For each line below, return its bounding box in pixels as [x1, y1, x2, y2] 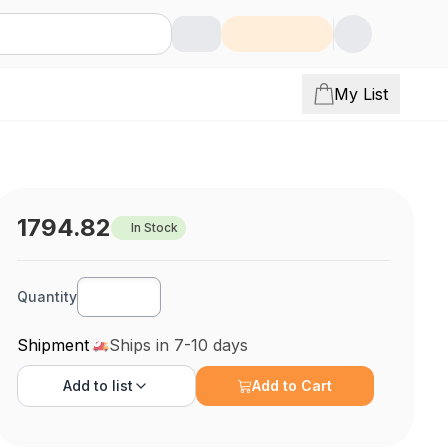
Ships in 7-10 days [109, 335, 249, 355]
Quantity [17, 288, 78, 305]
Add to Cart [252, 377, 333, 394]
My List [334, 84, 388, 104]
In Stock [131, 220, 179, 235]
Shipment [17, 335, 90, 355]
